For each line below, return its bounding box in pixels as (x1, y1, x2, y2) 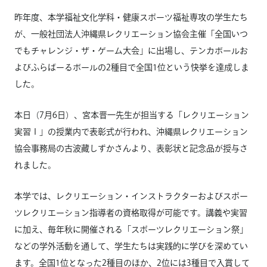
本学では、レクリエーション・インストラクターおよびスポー (14, 192, 248, 200)
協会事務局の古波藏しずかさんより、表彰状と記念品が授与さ (14, 144, 248, 153)
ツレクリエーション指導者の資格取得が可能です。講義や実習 (14, 209, 247, 217)
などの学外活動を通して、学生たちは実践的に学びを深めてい (14, 242, 248, 250)
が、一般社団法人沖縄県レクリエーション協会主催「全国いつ (14, 30, 248, 38)
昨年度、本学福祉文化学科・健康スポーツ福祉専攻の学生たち (14, 13, 248, 21)
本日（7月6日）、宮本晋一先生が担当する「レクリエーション (14, 111, 249, 119)
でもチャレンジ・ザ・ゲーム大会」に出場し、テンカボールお (14, 46, 248, 55)
